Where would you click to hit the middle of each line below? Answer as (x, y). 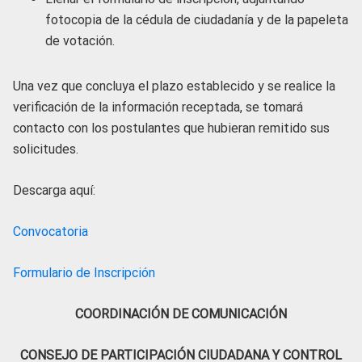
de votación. (80, 40)
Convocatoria (51, 231)
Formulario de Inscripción (84, 272)
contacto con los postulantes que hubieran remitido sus (171, 128)
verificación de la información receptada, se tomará (158, 107)
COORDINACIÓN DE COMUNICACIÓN (181, 314)
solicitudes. (46, 149)
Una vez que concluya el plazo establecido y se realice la (174, 86)
